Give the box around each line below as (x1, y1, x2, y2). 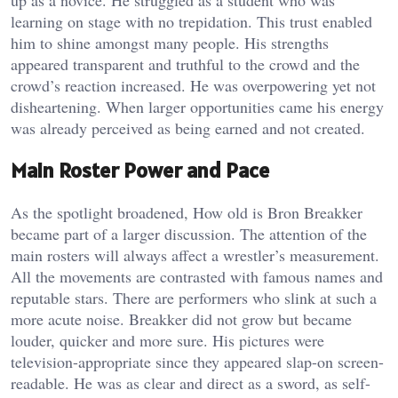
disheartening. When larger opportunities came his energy (11, 95, 384, 117)
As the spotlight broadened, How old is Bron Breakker (11, 201, 362, 223)
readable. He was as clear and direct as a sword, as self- (11, 371, 370, 394)
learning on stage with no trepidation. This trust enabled (11, 10, 372, 32)
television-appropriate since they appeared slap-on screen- (11, 350, 384, 372)
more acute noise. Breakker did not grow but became (11, 307, 352, 330)
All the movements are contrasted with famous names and (11, 265, 383, 287)
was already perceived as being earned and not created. (11, 116, 365, 139)
